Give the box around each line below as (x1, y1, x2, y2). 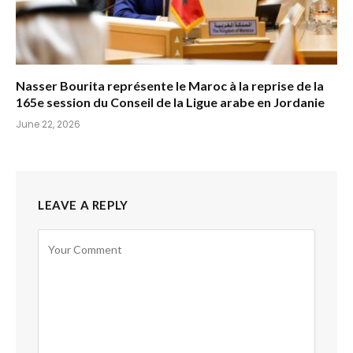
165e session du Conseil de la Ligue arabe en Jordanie (16, 95, 325, 110)
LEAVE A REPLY (38, 198, 128, 213)
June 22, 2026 (16, 117, 80, 132)
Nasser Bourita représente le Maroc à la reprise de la (16, 78, 324, 94)
